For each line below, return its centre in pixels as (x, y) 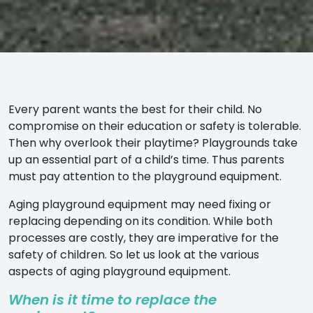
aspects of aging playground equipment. (119, 271)
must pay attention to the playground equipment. (145, 176)
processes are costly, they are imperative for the (144, 238)
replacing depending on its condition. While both (140, 221)
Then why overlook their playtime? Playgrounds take (153, 143)
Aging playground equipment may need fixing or (140, 204)
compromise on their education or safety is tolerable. (155, 126)
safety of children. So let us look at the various (134, 254)
